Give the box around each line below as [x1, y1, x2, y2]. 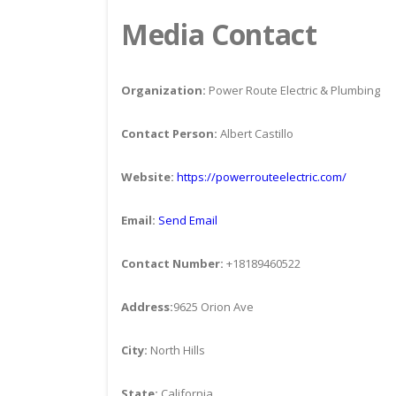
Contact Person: [121, 125, 217, 141]
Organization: [121, 81, 206, 98]
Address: [121, 298, 173, 315]
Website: [121, 168, 174, 185]
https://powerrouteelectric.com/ [177, 168, 346, 185]
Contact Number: [121, 255, 224, 271]
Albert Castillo [217, 125, 293, 141]
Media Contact [121, 14, 317, 53]
